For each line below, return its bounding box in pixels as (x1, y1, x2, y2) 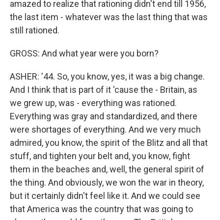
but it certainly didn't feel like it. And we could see (10, 191, 200, 201)
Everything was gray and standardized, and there (10, 111, 197, 122)
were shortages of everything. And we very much (10, 124, 201, 135)
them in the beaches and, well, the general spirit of (10, 164, 204, 175)
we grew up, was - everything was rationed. (10, 98, 177, 109)
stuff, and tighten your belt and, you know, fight (10, 151, 190, 162)
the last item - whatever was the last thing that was (10, 12, 208, 23)
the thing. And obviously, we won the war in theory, (10, 177, 204, 188)
